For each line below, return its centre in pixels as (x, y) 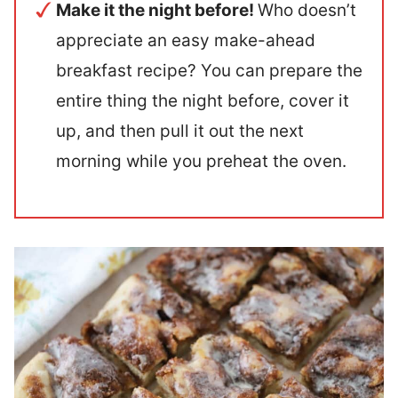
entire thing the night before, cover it (203, 100)
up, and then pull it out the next (180, 131)
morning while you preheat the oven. (201, 161)
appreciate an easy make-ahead (186, 40)
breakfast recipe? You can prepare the (209, 70)
